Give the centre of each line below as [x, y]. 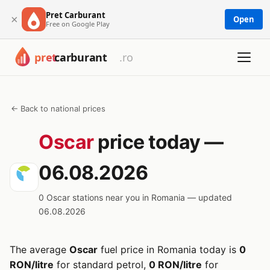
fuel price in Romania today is [168, 250]
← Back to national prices [58, 108]
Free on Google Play [78, 24]
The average [39, 250]
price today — [159, 142]
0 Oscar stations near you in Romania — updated [135, 197]
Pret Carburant [76, 15]
